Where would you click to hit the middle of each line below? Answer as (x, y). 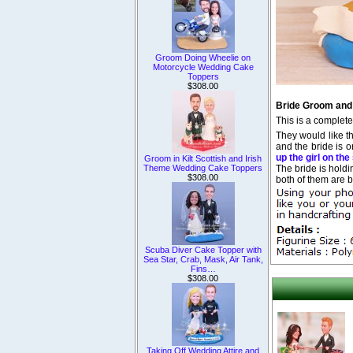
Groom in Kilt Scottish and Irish (203, 158)
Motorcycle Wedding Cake (203, 67)
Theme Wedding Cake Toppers (203, 167)
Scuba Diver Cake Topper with (203, 249)
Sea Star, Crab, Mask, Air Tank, (203, 259)
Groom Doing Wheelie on (203, 57)
